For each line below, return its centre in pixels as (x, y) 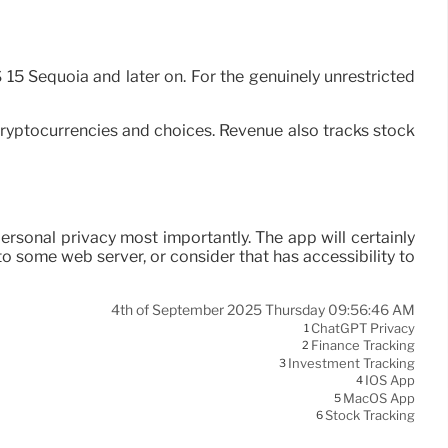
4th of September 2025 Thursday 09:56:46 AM (263, 309)
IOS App (390, 380)
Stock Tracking (370, 415)
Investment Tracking (351, 363)
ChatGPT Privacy (363, 328)
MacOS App (379, 398)
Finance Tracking (363, 345)
